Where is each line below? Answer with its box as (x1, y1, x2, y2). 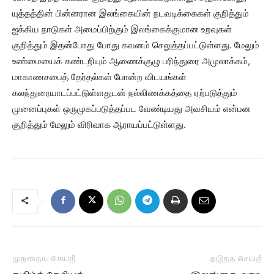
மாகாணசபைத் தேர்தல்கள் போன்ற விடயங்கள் (12, 71, 187, 83)
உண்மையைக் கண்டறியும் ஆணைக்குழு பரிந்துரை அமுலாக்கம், (12, 55, 250, 67)
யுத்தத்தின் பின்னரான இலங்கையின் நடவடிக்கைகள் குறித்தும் (12, 7, 249, 19)
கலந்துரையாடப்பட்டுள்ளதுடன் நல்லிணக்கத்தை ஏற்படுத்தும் (12, 87, 237, 98)
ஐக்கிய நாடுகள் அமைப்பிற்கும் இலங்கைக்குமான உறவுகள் (12, 23, 232, 35)
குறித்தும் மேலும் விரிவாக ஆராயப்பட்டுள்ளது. (12, 119, 186, 130)
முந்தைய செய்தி (12, 254, 75, 264)
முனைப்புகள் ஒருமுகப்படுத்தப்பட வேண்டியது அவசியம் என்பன (12, 103, 251, 114)
